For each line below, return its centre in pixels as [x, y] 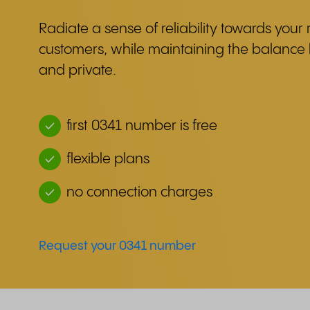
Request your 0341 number [117, 246]
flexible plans [108, 159]
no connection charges [139, 193]
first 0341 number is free [142, 126]
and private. [77, 71]
